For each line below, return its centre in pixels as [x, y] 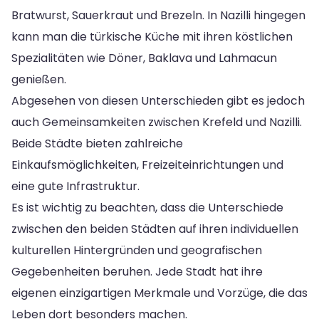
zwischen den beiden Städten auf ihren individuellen [155, 229]
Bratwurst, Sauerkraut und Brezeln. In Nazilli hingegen [158, 15]
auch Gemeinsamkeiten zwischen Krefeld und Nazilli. [157, 122]
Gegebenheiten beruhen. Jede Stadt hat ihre [137, 271]
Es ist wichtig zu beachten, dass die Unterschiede [147, 207]
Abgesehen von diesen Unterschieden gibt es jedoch [158, 100]
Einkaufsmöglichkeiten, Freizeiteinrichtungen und [147, 164]
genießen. [39, 79]
